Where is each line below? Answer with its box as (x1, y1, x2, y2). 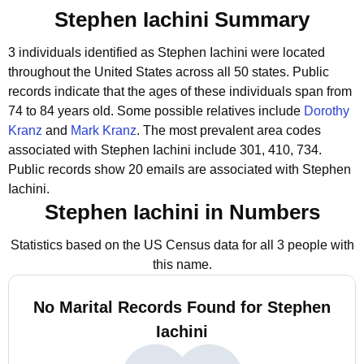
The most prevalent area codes (143, 123, 321, 137)
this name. (152, 258, 212, 271)
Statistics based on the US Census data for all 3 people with (10, 238, 354, 252)
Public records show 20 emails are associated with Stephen (8, 162, 351, 176)
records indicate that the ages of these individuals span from (8, 84, 352, 98)
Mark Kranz (71, 123, 136, 137)
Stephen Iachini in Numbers (44, 200, 320, 224)
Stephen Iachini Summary (54, 7, 310, 32)
